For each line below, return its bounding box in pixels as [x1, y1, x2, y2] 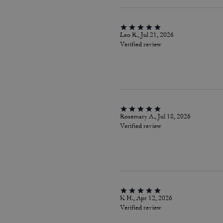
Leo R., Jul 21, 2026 [119, 31, 174, 39]
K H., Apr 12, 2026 [119, 194, 172, 202]
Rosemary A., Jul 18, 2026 [119, 112, 191, 120]
